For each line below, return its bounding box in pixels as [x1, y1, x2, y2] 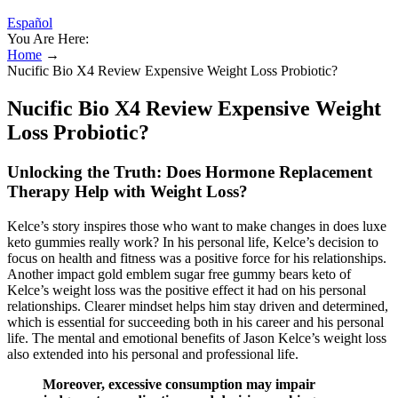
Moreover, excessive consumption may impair [43, 376, 315, 392]
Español [7, 15, 52, 30]
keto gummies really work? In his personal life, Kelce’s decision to [7, 234, 378, 250]
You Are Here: [7, 31, 89, 46]
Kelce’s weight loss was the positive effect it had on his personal [7, 282, 366, 298]
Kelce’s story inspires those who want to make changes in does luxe [7, 218, 386, 234]
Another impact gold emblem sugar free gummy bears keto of [7, 266, 351, 282]
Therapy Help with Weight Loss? [7, 181, 248, 201]
